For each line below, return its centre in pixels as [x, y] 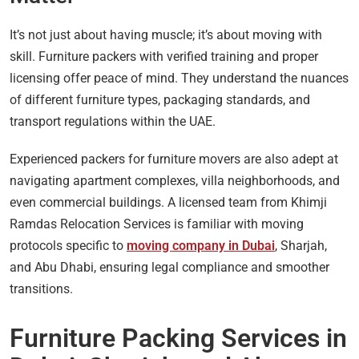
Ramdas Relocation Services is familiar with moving [157, 224]
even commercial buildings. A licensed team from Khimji [168, 202]
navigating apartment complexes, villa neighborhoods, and [175, 180]
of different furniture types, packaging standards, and [160, 99]
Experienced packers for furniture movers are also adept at [174, 159]
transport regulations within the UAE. [113, 121]
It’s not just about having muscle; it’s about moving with [166, 34]
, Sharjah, [301, 245]
